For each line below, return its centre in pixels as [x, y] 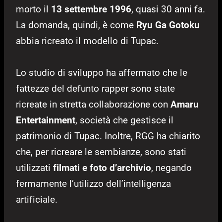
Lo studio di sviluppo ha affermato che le [102, 73]
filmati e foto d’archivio [102, 168]
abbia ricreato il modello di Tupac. [87, 41]
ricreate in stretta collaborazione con [93, 105]
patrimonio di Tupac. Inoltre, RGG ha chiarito [108, 136]
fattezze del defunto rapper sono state [95, 89]
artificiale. [37, 200]
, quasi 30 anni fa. [168, 9]
